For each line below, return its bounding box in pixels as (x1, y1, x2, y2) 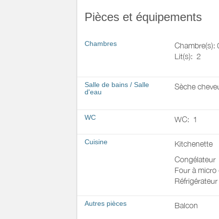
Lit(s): (174, 52, 197, 61)
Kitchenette (174, 139, 213, 148)
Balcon (174, 201, 198, 210)
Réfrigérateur (174, 176, 218, 185)
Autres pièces (85, 199, 127, 207)
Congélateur (174, 155, 216, 164)
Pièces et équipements (85, 10, 202, 23)
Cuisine (85, 138, 108, 146)
